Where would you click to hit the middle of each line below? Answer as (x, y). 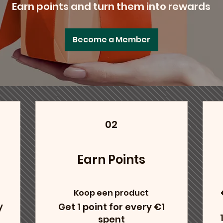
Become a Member (111, 40)
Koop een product (111, 193)
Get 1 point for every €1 (111, 207)
